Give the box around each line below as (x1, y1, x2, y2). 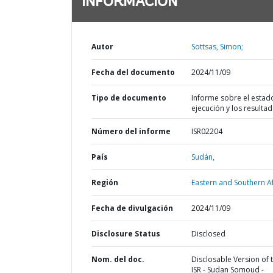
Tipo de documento (91, 93, 166, 103)
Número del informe (91, 126, 171, 136)
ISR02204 (191, 126, 222, 136)
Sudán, (191, 152, 214, 162)
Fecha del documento (91, 67, 175, 77)
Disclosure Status (91, 229, 160, 239)
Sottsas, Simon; (191, 41, 243, 52)
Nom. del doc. (91, 254, 144, 264)
